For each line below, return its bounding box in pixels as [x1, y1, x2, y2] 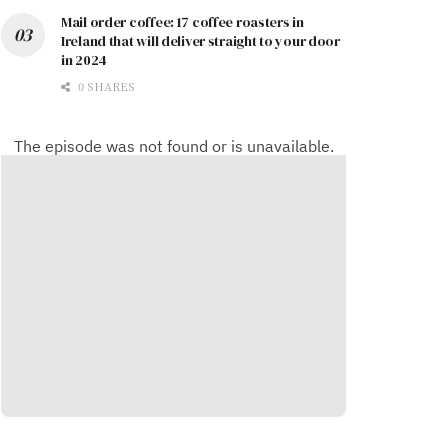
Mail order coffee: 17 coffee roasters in [61, 11, 304, 32]
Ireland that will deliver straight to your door [61, 30, 340, 51]
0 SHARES [75, 77, 135, 94]
